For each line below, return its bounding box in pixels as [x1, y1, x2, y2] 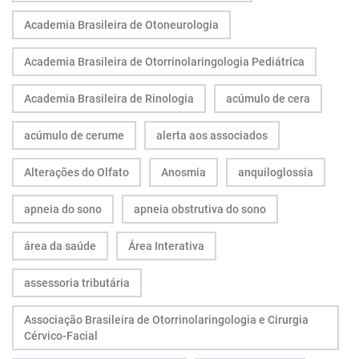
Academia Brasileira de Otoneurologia [24, 18, 219, 31]
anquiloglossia [238, 165, 313, 179]
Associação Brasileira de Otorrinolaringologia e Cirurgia [24, 313, 309, 326]
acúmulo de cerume [24, 128, 124, 142]
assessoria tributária [24, 276, 130, 289]
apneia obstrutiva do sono [134, 202, 266, 216]
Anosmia [161, 165, 206, 179]
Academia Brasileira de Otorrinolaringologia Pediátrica [24, 54, 305, 68]
